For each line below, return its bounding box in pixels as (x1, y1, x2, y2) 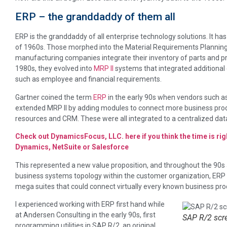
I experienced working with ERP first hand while (15, 200, 165, 209)
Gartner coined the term (15, 93, 93, 101)
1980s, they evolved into (15, 64, 94, 73)
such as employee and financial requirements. (15, 75, 162, 84)
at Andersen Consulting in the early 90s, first (15, 211, 156, 219)
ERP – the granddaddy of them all (15, 11, 175, 23)
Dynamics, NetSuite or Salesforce (15, 143, 129, 152)
